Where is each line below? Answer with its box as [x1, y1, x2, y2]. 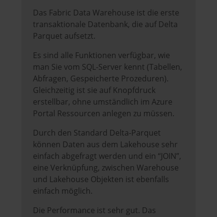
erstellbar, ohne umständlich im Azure [33, 96, 172, 108]
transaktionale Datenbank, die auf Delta [33, 19, 178, 30]
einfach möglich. [33, 186, 93, 197]
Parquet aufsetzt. [33, 31, 95, 42]
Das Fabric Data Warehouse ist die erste [33, 7, 179, 18]
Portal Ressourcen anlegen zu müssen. [33, 108, 174, 119]
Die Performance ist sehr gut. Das [33, 205, 156, 216]
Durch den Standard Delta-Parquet [33, 127, 161, 139]
